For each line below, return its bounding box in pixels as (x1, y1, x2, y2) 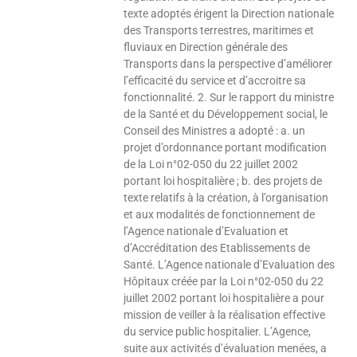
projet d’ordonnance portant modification (124, 141, 328, 155)
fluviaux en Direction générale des (124, 41, 288, 54)
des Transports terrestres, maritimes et (124, 24, 315, 37)
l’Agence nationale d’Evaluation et (124, 225, 289, 238)
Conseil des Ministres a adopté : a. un (124, 124, 306, 138)
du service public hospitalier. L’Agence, (124, 325, 312, 339)
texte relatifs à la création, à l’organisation (124, 191, 329, 205)
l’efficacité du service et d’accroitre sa (124, 74, 307, 88)
